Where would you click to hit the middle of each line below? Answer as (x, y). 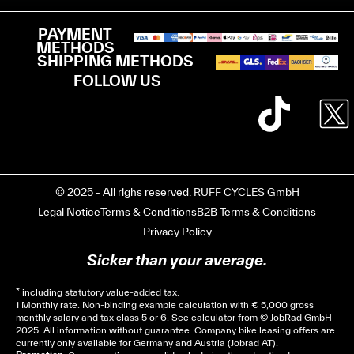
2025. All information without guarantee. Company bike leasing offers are (175, 330)
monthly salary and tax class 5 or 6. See (104, 317)
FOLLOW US (117, 80)
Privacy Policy (177, 231)
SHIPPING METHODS (116, 61)
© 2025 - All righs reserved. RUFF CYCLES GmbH (177, 192)
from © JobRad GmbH (284, 317)
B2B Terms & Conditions (256, 211)
